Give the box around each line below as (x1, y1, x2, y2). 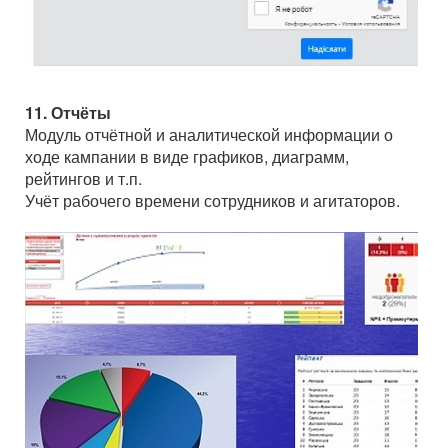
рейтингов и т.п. (25, 167, 142, 191)
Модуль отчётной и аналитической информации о (25, 123, 393, 147)
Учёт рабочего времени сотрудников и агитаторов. (25, 189, 400, 213)
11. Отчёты (25, 101, 111, 125)
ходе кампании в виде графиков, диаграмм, (25, 145, 349, 169)
